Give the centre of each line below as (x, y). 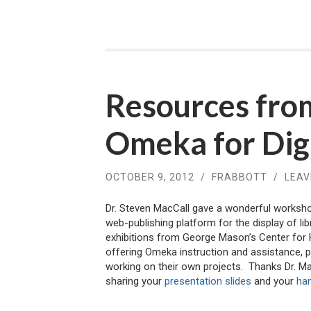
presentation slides (208, 281)
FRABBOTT (239, 177)
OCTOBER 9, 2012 (150, 177)
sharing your (135, 281)
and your (274, 281)
